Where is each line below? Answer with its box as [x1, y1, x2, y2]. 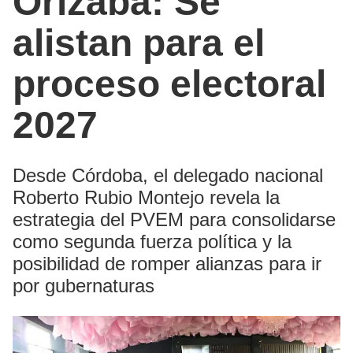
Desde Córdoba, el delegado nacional [13, 164, 323, 186]
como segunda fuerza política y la [13, 230, 292, 252]
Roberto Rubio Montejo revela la [13, 186, 280, 208]
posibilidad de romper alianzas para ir [13, 252, 321, 274]
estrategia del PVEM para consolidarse [13, 208, 336, 230]
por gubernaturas [13, 274, 154, 296]
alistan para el [13, 21, 265, 64]
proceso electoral [13, 62, 326, 105]
